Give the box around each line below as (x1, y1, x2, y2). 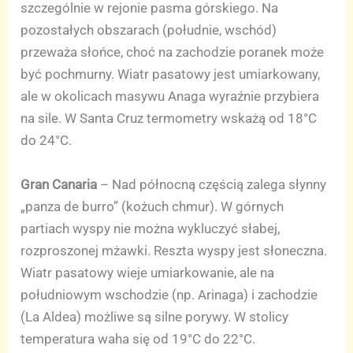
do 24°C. (20, 132, 72, 149)
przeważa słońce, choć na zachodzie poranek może (20, 44, 325, 61)
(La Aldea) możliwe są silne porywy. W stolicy (20, 308, 289, 325)
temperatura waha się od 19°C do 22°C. (20, 330, 256, 347)
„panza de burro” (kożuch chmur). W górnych (20, 198, 284, 214)
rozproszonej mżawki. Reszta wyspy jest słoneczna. (20, 242, 328, 258)
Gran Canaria (20, 176, 98, 192)
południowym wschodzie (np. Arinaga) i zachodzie (20, 286, 318, 303)
